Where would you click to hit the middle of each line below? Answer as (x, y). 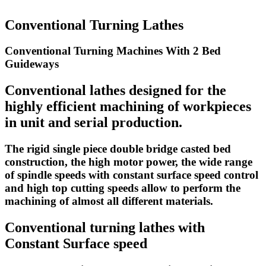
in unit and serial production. (94, 123)
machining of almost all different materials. (109, 201)
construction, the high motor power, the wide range (129, 162)
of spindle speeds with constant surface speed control (132, 175)
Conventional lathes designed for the (115, 91)
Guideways (32, 64)
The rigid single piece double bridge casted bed (118, 149)
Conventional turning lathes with (105, 228)
